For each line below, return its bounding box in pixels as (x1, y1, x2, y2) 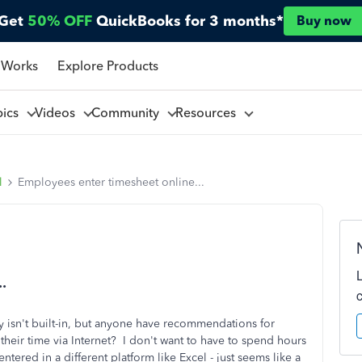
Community (90, 104, 166, 120)
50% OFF (27, 12, 92, 30)
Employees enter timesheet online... (18, 175, 204, 189)
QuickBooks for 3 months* (96, 12, 284, 30)
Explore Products (57, 57, 158, 74)
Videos (34, 104, 82, 120)
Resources (175, 104, 242, 120)
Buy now (297, 13, 351, 28)
